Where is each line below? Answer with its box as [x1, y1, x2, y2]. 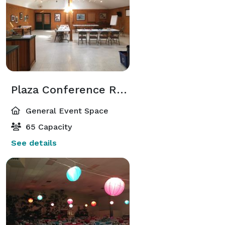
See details [11, 138, 57, 148]
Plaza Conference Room [117, 83, 127, 96]
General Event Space [23, 105, 108, 116]
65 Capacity [23, 122, 72, 132]
